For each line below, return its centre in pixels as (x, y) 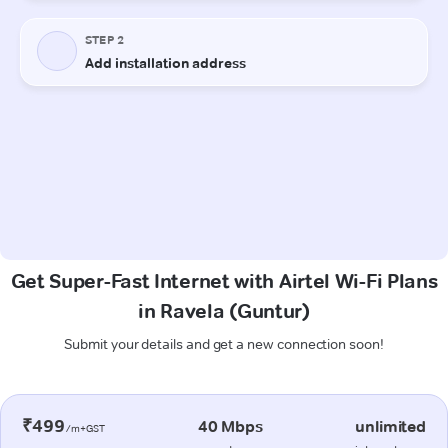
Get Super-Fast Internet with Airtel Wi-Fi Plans (224, 280)
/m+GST (85, 428)
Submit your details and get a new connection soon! (224, 343)
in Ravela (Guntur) (224, 310)
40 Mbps (230, 426)
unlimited (390, 426)
